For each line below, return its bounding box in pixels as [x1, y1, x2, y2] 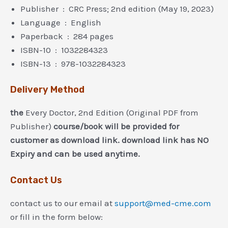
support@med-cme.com [115, 198, 211, 209]
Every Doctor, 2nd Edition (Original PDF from [25, 107, 198, 118]
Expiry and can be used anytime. [10, 148, 140, 159]
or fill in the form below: [10, 212, 103, 222]
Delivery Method [10, 83, 84, 95]
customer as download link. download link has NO [10, 134, 209, 145]
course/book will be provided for [53, 121, 179, 131]
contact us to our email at [10, 198, 115, 209]
